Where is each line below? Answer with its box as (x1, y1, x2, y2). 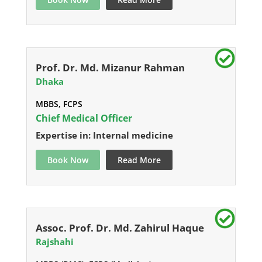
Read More (117, 154, 161, 166)
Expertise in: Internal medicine (35, 129, 173, 142)
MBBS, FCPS (35, 98, 82, 110)
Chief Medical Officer (35, 112, 132, 125)
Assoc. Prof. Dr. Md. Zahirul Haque (35, 221, 204, 235)
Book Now (47, 154, 88, 166)
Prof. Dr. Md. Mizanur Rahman (35, 61, 185, 75)
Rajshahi (35, 236, 74, 248)
